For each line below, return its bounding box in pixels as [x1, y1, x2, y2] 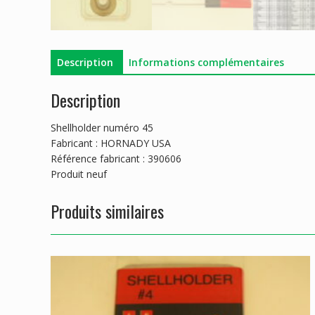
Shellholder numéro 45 [51, 121, 153, 135]
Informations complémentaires [129, 55, 284, 69]
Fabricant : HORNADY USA [51, 136, 171, 150]
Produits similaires [51, 198, 164, 224]
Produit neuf [51, 167, 107, 181]
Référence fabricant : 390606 [51, 152, 181, 166]
